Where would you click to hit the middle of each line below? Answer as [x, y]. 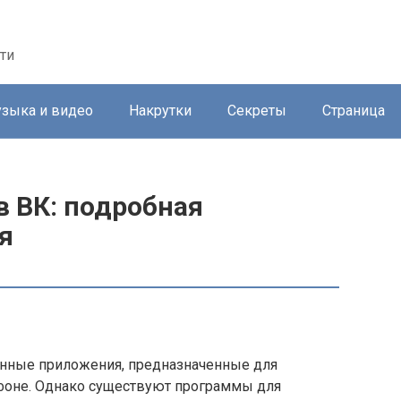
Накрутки [160, 111]
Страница [354, 111]
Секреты [257, 111]
